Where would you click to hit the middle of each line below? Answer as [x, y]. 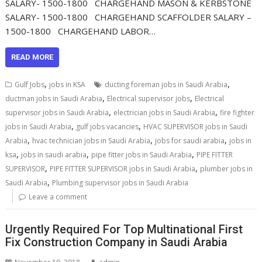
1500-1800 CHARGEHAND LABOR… [81, 31]
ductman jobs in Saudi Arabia [54, 99]
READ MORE [32, 57]
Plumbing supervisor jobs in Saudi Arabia [120, 183]
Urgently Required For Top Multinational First [124, 229]
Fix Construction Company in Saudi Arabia [117, 242]
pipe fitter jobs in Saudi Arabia [142, 155]
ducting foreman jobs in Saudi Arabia [166, 85]
